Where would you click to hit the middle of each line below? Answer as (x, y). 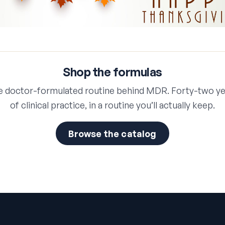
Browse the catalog (113, 133)
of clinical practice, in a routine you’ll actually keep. (113, 105)
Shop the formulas (113, 72)
